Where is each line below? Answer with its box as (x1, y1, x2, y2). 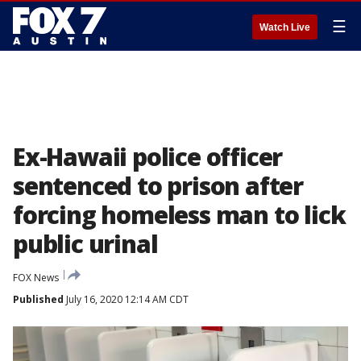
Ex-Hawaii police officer (13, 140, 283, 173)
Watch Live (259, 22, 310, 33)
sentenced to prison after (13, 169, 303, 202)
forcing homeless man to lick (13, 198, 346, 231)
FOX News (13, 271, 59, 284)
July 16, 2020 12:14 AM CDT (64, 293, 189, 306)
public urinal (13, 227, 158, 260)
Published (13, 293, 64, 306)
